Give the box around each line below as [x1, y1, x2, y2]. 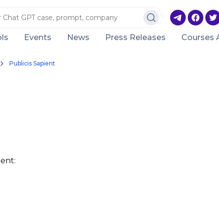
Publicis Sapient [9, 60, 55, 67]
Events [24, 32, 51, 42]
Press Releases [105, 32, 166, 42]
